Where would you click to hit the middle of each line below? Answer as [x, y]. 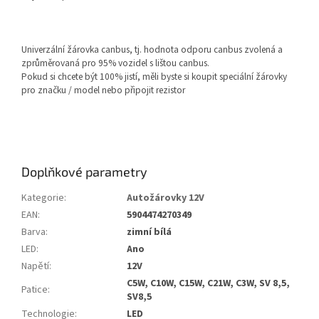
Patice [35, 290]
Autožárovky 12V [166, 198]
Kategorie [43, 198]
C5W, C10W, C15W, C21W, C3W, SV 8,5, [208, 284]
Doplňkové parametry [84, 172]
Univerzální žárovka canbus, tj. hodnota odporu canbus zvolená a [152, 50]
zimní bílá [149, 232]
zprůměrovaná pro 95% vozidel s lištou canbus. [115, 63]
